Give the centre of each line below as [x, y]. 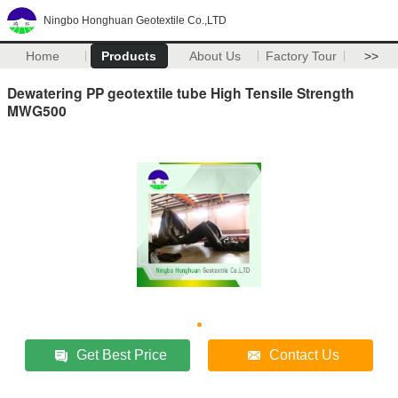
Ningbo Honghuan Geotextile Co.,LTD [135, 20]
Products [129, 56]
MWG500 [37, 110]
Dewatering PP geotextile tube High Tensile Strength [181, 92]
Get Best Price [122, 354]
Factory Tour [302, 56]
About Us [215, 56]
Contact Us [305, 354]
